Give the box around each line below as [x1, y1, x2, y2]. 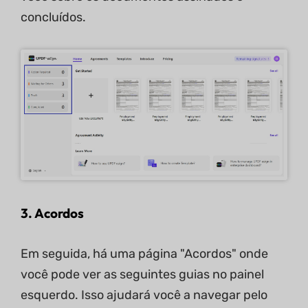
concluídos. [21, 9, 86, 25]
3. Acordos [21, 205, 84, 222]
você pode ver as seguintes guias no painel [21, 267, 264, 283]
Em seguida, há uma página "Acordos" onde [21, 246, 268, 262]
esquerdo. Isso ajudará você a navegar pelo [21, 287, 267, 303]
